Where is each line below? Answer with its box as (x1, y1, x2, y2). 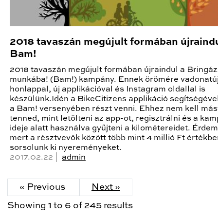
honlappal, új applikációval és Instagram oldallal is (10, 85, 205, 93)
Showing (7, 201, 48, 210)
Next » (91, 182, 120, 192)
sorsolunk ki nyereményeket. (10, 143, 122, 152)
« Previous (19, 182, 67, 192)
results (102, 201, 133, 210)
